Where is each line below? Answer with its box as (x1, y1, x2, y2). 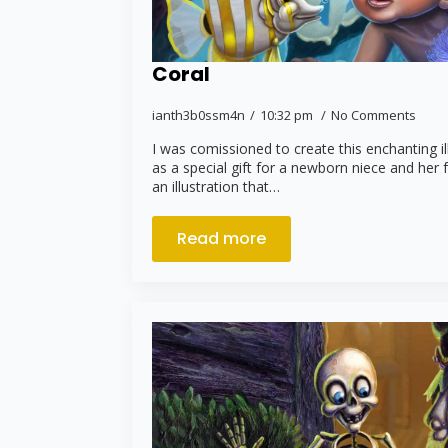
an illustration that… (152, 176, 280, 196)
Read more (177, 226, 266, 250)
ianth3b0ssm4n (152, 105, 245, 124)
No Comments (331, 105, 416, 124)
